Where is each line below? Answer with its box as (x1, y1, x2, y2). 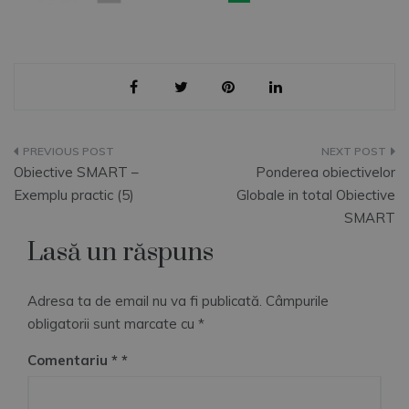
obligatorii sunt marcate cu (27, 314, 198, 332)
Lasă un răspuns (27, 236, 214, 268)
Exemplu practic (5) (14, 185, 134, 204)
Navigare (13, 142, 115, 175)
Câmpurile (266, 291, 329, 309)
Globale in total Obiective (236, 185, 395, 204)
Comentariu (27, 351, 111, 369)
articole (13, 214, 100, 246)
